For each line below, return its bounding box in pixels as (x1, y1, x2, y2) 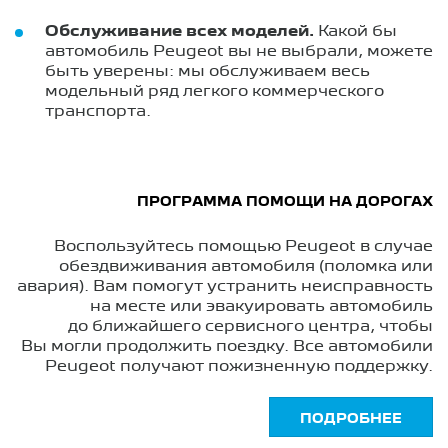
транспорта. (45, 104, 151, 119)
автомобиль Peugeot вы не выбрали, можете (45, 44, 433, 59)
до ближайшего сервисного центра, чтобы (68, 319, 433, 334)
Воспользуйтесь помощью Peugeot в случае (54, 239, 433, 254)
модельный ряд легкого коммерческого (45, 84, 384, 99)
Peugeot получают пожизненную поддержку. (45, 359, 433, 374)
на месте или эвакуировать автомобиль (90, 299, 433, 314)
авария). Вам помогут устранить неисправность (17, 279, 433, 294)
